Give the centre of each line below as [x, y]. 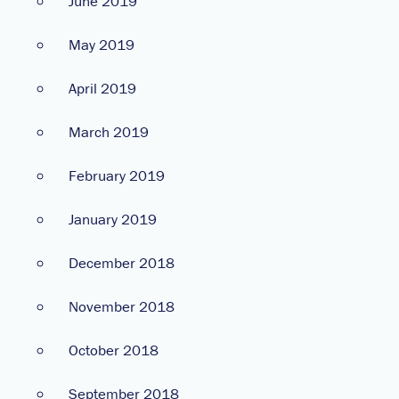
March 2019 [109, 131]
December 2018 [122, 262]
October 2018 [114, 350]
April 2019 [102, 88]
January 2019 [113, 219]
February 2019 [117, 175]
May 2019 [102, 44]
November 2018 [122, 306]
